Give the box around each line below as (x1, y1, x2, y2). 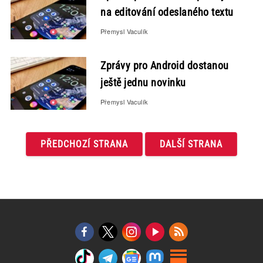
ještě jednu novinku (100, 76, 186, 89)
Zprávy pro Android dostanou (100, 59, 229, 72)
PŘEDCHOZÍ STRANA (41, 139, 128, 150)
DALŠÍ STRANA (160, 139, 222, 150)
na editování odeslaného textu (100, 6, 234, 18)
